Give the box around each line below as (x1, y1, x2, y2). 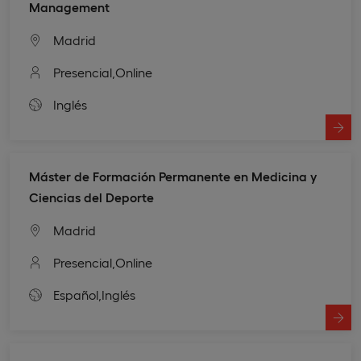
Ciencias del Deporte (29, 189, 154, 205)
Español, (53, 286, 102, 302)
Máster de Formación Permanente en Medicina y (29, 168, 317, 184)
